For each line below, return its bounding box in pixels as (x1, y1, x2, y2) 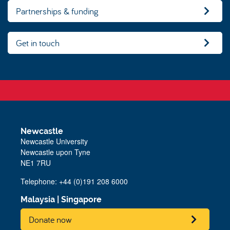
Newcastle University (21, 136, 88, 146)
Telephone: (21, 176, 59, 186)
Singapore (61, 195, 102, 204)
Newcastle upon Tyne (21, 147, 90, 157)
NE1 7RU (21, 158, 51, 168)
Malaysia (21, 195, 55, 204)
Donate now (29, 213, 72, 225)
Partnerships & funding (16, 5, 99, 17)
